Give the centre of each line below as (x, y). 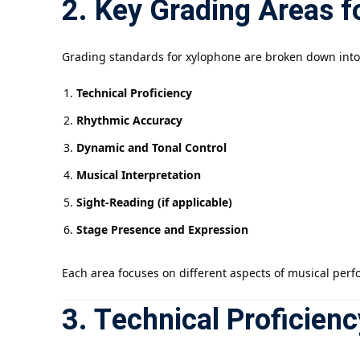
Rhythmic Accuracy (129, 121)
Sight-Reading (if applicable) (154, 202)
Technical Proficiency (134, 93)
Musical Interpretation (139, 175)
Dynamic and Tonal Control (151, 148)
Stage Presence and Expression (162, 230)
